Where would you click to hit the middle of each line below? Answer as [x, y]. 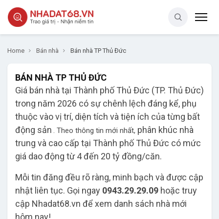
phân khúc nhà [165, 130]
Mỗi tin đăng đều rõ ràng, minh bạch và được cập [109, 177]
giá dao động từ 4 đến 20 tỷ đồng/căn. [88, 156]
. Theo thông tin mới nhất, [94, 131]
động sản [33, 130]
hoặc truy [178, 190]
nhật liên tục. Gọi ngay [59, 190]
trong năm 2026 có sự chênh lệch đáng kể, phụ [106, 103]
